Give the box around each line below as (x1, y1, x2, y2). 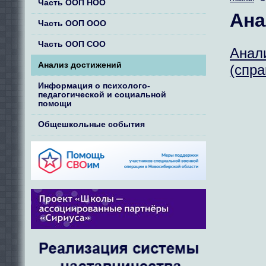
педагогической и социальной (37, 90, 166, 99)
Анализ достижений (37, 60, 122, 69)
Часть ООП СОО (37, 39, 106, 49)
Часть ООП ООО (37, 19, 106, 28)
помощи (37, 99, 72, 108)
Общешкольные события (37, 119, 145, 129)
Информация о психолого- (37, 81, 150, 90)
